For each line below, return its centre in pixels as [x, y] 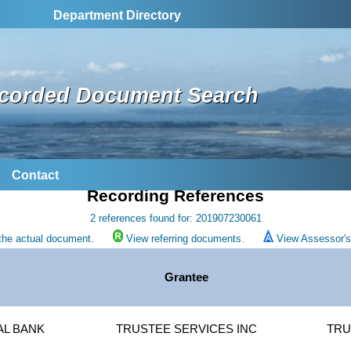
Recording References [175, 196]
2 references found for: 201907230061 [175, 219]
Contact [35, 175]
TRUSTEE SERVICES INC [187, 329]
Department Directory [117, 15]
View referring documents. [185, 239]
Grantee [187, 278]
